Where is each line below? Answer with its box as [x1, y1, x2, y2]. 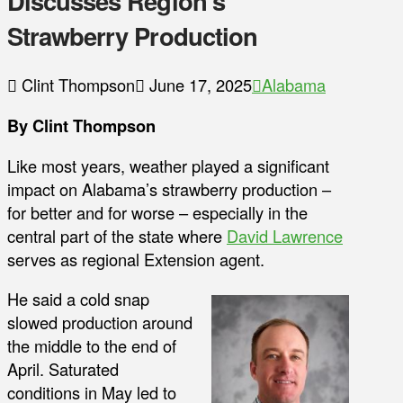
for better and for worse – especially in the [7, 200, 308, 224]
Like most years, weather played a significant [7, 153, 329, 177]
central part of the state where [7, 223, 227, 247]
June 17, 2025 [145, 73, 252, 97]
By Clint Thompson [7, 112, 156, 138]
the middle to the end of [7, 334, 176, 358]
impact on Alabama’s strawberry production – [7, 176, 331, 201]
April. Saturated [7, 357, 119, 381]
